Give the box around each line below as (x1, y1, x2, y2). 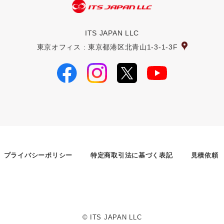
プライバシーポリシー (3, 151, 72, 159)
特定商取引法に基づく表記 (90, 151, 173, 159)
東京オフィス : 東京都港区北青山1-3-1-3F (36, 42, 178, 51)
